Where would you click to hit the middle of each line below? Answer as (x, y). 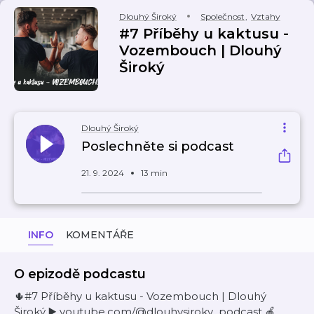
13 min (154, 173)
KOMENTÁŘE (100, 235)
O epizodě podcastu (80, 274)
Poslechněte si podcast (158, 146)
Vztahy (266, 16)
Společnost (223, 16)
